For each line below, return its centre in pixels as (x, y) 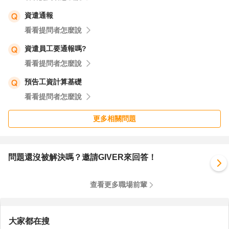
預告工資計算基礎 (53, 82)
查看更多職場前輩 (119, 185)
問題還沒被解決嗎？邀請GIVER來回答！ (82, 157)
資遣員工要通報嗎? (55, 49)
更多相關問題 (114, 119)
